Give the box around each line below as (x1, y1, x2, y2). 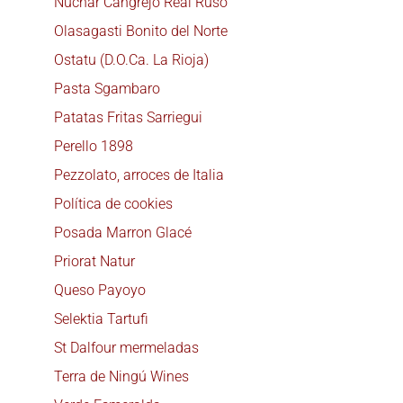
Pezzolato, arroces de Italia (54, 166, 224, 184)
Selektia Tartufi (54, 309, 148, 327)
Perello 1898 (54, 137, 133, 155)
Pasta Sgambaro (54, 79, 160, 97)
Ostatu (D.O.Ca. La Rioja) (54, 50, 209, 68)
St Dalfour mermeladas (54, 338, 199, 356)
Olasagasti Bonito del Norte (54, 22, 228, 40)
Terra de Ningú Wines (54, 367, 189, 385)
